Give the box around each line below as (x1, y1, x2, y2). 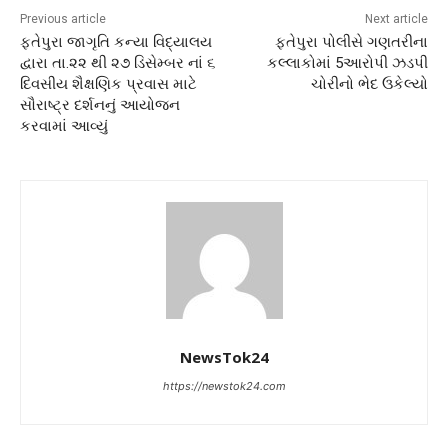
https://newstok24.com (162, 379, 286, 394)
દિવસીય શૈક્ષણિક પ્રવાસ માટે (20, 75, 197, 94)
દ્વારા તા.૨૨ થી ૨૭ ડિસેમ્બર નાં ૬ (20, 54, 215, 73)
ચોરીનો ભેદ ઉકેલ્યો (310, 75, 428, 94)
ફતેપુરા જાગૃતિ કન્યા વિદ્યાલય (20, 33, 212, 52)
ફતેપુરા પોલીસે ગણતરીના (274, 33, 428, 52)
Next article (364, 12, 428, 27)
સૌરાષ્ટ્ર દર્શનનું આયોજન (20, 96, 180, 115)
